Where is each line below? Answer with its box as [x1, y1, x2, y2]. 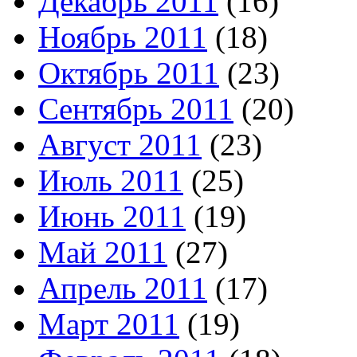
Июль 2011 [38, 163, 183, 198]
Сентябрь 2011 [38, 91, 233, 126]
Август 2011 [38, 127, 202, 162]
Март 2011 [38, 306, 179, 341]
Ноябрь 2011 [38, 19, 207, 54]
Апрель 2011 [38, 270, 207, 305]
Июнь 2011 [38, 198, 186, 233]
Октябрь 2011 [38, 55, 219, 90]
